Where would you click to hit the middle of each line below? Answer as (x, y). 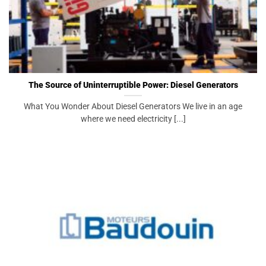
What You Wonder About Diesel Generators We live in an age (133, 106)
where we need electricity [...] (133, 118)
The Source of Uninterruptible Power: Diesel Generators (133, 85)
